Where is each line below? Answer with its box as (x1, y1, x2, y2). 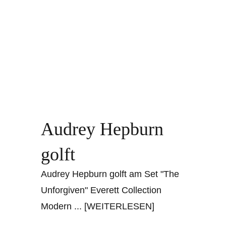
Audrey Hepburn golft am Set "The (41, 169, 180, 180)
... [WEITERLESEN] (74, 201, 155, 212)
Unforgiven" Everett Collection (41, 185, 162, 196)
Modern (41, 201, 75, 212)
